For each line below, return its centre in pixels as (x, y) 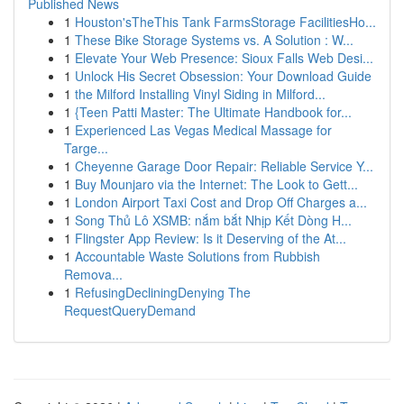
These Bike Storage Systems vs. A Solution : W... (214, 40)
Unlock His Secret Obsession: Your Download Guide (223, 76)
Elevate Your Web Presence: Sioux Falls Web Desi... (224, 58)
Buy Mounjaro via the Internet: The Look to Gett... (216, 184)
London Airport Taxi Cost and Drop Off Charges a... (221, 202)
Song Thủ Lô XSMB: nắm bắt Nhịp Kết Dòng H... (213, 220)
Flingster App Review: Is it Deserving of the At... (211, 238)
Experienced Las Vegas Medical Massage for (203, 130)
